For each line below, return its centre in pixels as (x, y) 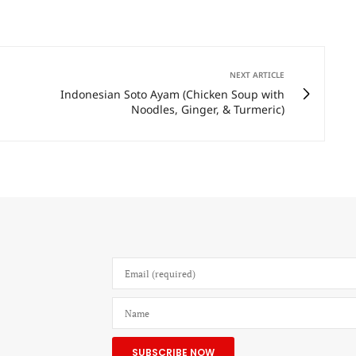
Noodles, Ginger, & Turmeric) (208, 110)
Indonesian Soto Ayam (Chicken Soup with (172, 95)
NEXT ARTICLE (257, 75)
